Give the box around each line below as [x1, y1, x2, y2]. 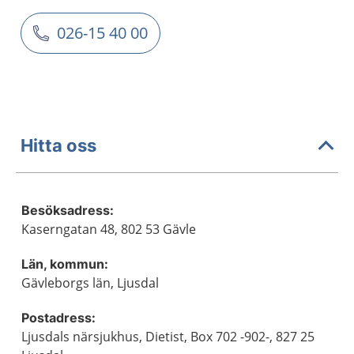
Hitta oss [21, 134, 96, 156]
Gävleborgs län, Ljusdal [21, 274, 159, 292]
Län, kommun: [21, 256, 108, 272]
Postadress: [21, 310, 96, 326]
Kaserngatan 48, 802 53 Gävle [21, 220, 196, 238]
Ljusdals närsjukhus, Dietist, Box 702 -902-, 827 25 [21, 328, 314, 345]
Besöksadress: [21, 202, 114, 218]
